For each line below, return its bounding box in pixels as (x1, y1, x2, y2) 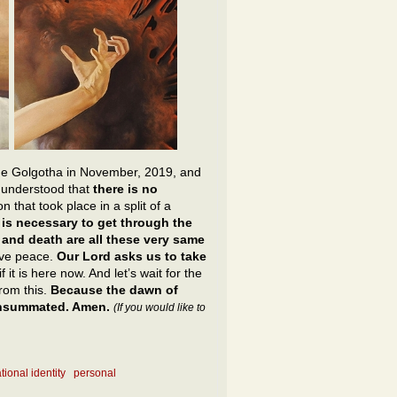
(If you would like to (113, 300, 206, 314)
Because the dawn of (51, 282, 178, 297)
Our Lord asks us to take (57, 248, 206, 263)
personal (74, 367, 116, 380)
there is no (93, 181, 158, 196)
